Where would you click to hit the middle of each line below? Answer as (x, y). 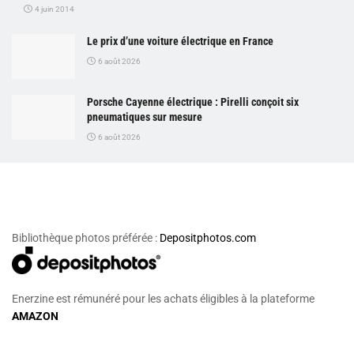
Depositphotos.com (208, 238)
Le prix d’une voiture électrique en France (180, 41)
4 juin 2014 (54, 9)
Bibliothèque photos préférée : (86, 238)
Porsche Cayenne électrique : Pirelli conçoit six (193, 102)
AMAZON (35, 316)
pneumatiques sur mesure (145, 117)
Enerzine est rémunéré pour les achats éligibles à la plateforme (163, 298)
